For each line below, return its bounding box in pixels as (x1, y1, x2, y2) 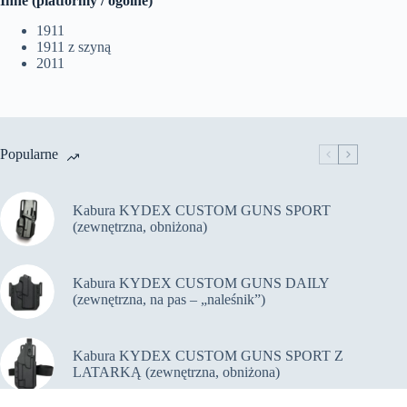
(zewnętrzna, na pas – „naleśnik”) (73, 292, 265, 308)
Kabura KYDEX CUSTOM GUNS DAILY (73, 275, 329, 292)
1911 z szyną (36, 39, 111, 55)
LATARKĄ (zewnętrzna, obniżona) (73, 364, 280, 381)
